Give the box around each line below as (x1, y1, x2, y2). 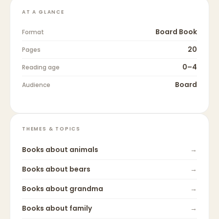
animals (69, 145, 98, 155)
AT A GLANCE (22, 8, 65, 16)
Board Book (155, 27, 197, 37)
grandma (69, 184, 103, 194)
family (69, 203, 92, 214)
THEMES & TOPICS (22, 125, 81, 133)
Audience (22, 81, 50, 89)
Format (22, 28, 44, 37)
